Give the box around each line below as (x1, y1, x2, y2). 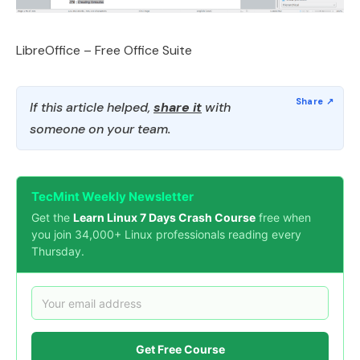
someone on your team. (30, 121, 170, 138)
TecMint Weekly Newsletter (31, 189, 194, 205)
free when (256, 211, 311, 225)
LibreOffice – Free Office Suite (16, 42, 192, 59)
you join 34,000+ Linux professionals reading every (31, 227, 301, 242)
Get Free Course (135, 342, 225, 356)
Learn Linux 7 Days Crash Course (73, 211, 256, 225)
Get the (31, 211, 73, 225)
